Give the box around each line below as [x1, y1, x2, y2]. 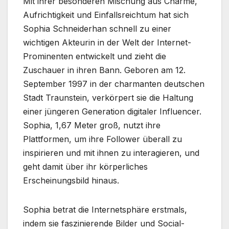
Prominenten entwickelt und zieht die [23, 51, 166, 62]
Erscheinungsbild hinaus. [23, 175, 119, 186]
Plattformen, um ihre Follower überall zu [23, 134, 182, 145]
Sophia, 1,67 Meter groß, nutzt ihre [23, 120, 161, 131]
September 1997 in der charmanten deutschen [23, 79, 204, 89]
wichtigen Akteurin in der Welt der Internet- [23, 37, 191, 48]
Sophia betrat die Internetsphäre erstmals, [23, 204, 187, 215]
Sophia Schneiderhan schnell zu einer [23, 24, 171, 34]
